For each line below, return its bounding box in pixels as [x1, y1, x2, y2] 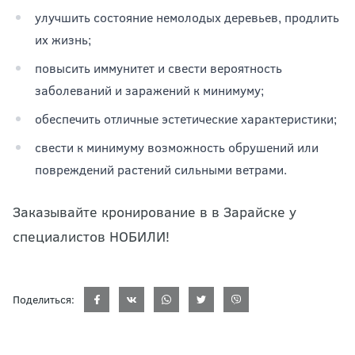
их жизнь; [35, 31, 91, 48]
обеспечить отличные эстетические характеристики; [35, 110, 337, 127]
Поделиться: [13, 292, 74, 307]
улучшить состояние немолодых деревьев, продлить [35, 9, 339, 25]
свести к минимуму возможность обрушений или [35, 139, 319, 155]
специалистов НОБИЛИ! [13, 227, 170, 246]
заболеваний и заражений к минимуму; [35, 82, 264, 98]
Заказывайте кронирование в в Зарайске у [13, 202, 296, 221]
